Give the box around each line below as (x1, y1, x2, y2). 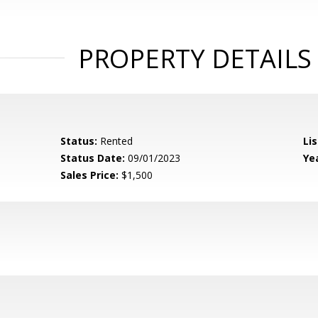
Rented (97, 134, 133, 148)
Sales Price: (60, 168, 119, 182)
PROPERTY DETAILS (77, 41, 312, 76)
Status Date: (60, 151, 126, 165)
